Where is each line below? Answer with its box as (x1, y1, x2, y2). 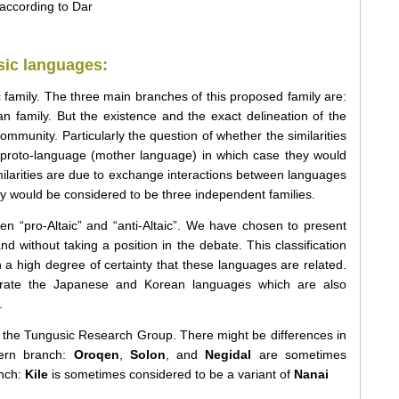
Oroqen (73, 347, 119, 362)
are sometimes (251, 347, 347, 362)
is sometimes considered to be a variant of (48, 367, 294, 381)
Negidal (205, 347, 252, 362)
